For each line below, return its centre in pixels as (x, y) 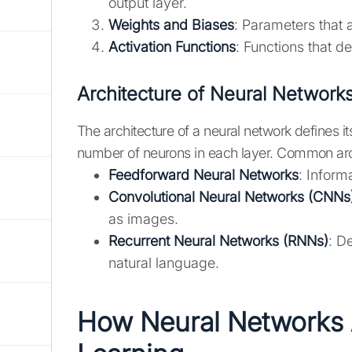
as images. (143, 219)
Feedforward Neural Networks (203, 175)
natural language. (164, 263)
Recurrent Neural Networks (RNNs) (218, 241)
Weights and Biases (171, 25)
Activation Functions (172, 47)
